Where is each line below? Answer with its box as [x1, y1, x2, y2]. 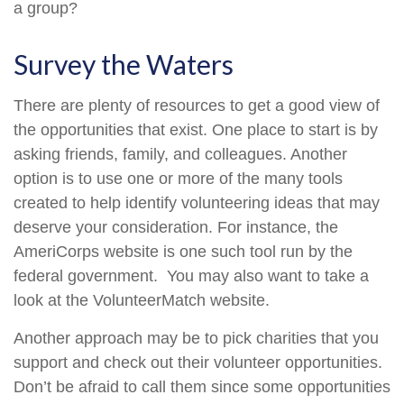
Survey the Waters [14, 48, 234, 80]
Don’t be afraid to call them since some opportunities [14, 378, 390, 396]
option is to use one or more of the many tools [14, 170, 343, 188]
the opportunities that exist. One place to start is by [14, 121, 378, 139]
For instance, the [217, 218, 338, 236]
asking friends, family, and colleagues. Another [14, 145, 347, 163]
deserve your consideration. [14, 218, 217, 236]
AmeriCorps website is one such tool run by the [14, 243, 353, 261]
